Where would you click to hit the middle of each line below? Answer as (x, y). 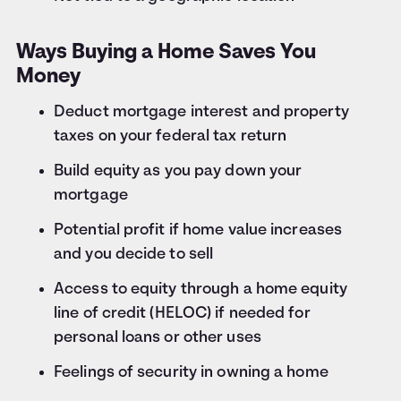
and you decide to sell (134, 255)
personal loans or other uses (158, 338)
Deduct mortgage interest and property (201, 113)
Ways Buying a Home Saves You (166, 53)
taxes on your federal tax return (171, 137)
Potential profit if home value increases (198, 231)
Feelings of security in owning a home (191, 373)
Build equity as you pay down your (178, 172)
